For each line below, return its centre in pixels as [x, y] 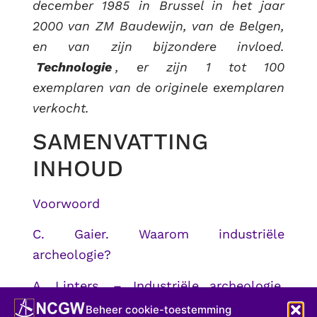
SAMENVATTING [120, 142]
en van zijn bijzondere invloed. [158, 46]
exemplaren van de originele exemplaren [158, 87]
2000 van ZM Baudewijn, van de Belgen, [158, 25]
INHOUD [77, 169]
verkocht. [60, 108]
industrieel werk [82, 306]
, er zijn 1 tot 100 [200, 67]
